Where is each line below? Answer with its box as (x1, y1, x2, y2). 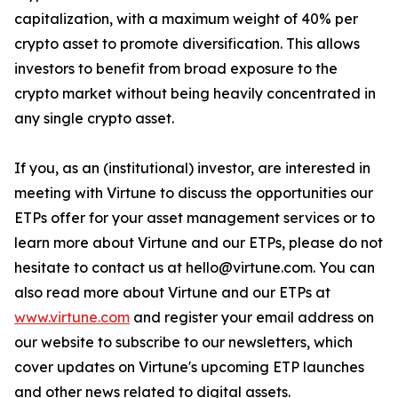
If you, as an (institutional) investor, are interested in (14, 159, 370, 177)
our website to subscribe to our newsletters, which (14, 333, 353, 351)
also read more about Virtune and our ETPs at (14, 283, 330, 301)
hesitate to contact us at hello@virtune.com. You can (14, 259, 375, 276)
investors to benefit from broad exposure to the (14, 60, 338, 77)
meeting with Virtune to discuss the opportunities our (14, 184, 373, 202)
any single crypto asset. (14, 109, 174, 127)
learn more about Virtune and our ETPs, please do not (14, 234, 383, 251)
